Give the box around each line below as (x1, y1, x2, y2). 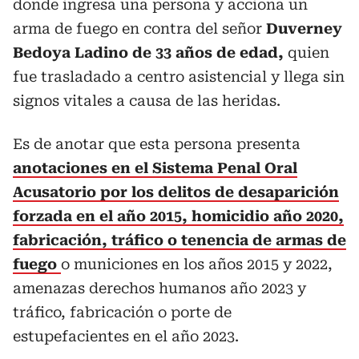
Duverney (266, 19, 342, 37)
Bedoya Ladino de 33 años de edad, (13, 43, 284, 61)
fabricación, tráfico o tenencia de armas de (13, 231, 346, 248)
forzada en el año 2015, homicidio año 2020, (13, 207, 344, 224)
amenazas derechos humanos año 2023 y (13, 279, 306, 296)
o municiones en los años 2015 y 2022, (61, 255, 333, 272)
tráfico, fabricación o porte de (13, 303, 232, 321)
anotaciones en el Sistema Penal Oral (13, 159, 297, 176)
